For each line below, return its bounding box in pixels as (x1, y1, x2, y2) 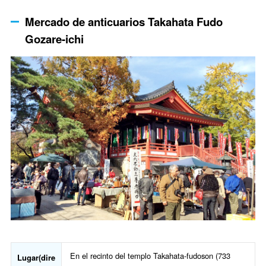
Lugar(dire (17, 252, 55, 264)
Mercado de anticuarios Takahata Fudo (25, 13, 223, 30)
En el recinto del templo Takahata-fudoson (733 (70, 250, 230, 262)
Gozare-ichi (25, 30, 84, 47)
